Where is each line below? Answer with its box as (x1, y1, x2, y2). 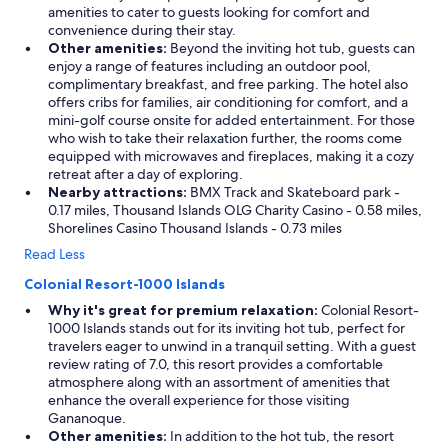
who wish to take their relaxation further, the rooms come (48, 129, 402, 147)
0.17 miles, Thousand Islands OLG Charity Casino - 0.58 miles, (48, 201, 422, 219)
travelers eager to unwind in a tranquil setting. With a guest (48, 337, 416, 355)
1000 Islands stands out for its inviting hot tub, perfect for (48, 319, 405, 337)
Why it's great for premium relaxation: (48, 301, 318, 319)
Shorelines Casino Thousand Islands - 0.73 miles (48, 219, 342, 237)
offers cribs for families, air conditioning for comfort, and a (48, 93, 408, 111)
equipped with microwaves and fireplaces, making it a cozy (48, 147, 414, 165)
